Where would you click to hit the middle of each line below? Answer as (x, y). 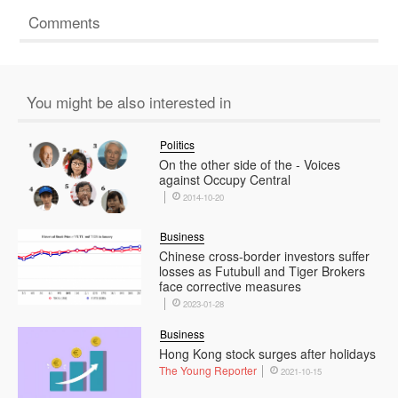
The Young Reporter (208, 370)
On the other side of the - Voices (250, 164)
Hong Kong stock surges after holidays (268, 353)
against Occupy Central (225, 179)
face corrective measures (231, 286)
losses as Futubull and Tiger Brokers (263, 271)
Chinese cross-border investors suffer (265, 255)
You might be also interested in (129, 101)
